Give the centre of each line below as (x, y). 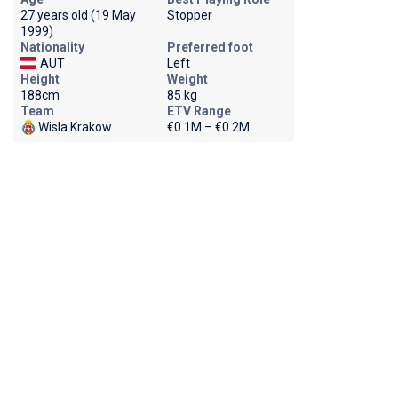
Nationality (52, 47)
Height (40, 79)
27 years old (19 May (78, 15)
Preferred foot (210, 47)
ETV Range (199, 111)
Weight (187, 79)
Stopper (189, 15)
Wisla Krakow (75, 127)
